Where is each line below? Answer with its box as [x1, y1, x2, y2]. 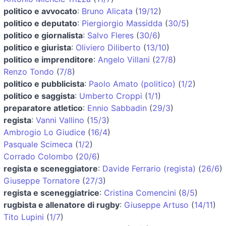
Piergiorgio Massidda [82, 18, 162, 28]
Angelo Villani [98, 54, 150, 65]
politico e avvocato [4, 6, 77, 16]
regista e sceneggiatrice [4, 187, 99, 198]
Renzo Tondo [4, 66, 54, 77]
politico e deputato [4, 18, 77, 28]
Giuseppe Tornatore [4, 175, 80, 186]
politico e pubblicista [4, 78, 84, 89]
